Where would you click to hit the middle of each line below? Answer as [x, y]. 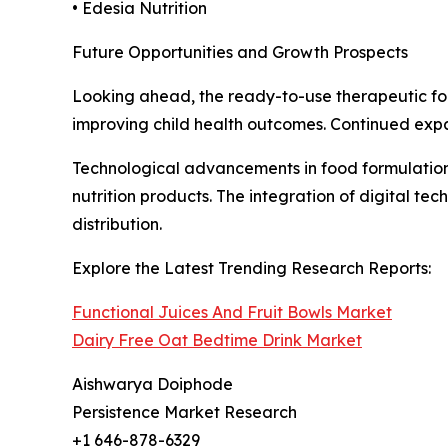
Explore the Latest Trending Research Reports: [251, 267]
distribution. [117, 223]
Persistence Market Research [184, 411]
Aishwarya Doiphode [152, 383]
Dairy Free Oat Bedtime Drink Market [217, 339]
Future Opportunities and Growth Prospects [240, 51]
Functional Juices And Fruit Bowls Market [232, 311]
